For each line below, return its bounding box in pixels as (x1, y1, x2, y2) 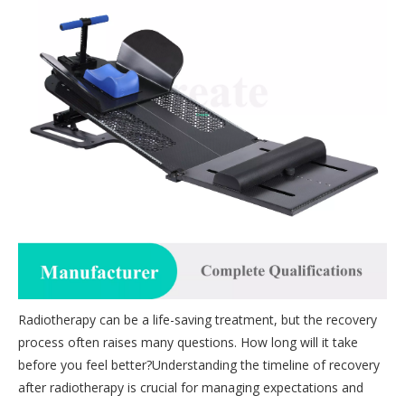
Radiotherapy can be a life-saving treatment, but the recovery (18, 311, 377, 328)
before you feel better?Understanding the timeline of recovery (18, 356, 380, 373)
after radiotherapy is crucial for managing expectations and (18, 379, 363, 396)
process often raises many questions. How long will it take (18, 334, 358, 351)
